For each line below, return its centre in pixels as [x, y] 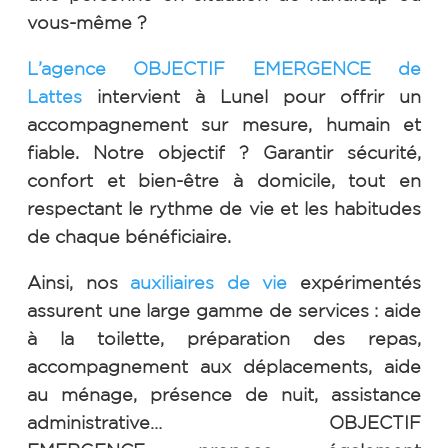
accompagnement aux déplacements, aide [224, 366]
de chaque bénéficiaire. [128, 236]
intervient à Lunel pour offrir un [259, 96]
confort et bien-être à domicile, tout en [224, 180]
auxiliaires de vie [209, 282]
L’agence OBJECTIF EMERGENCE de [224, 68]
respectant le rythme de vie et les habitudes [224, 208]
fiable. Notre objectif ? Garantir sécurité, [224, 152]
